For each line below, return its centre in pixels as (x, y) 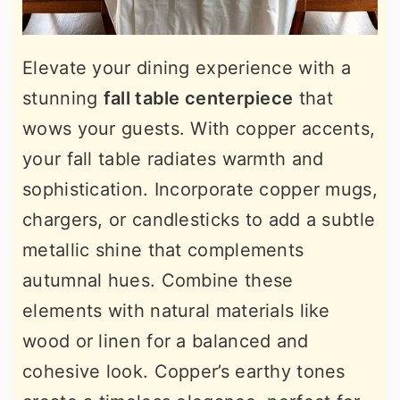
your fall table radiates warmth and (173, 159)
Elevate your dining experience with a (187, 68)
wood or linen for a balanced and (166, 341)
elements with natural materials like (176, 311)
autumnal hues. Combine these (158, 280)
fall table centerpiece (198, 98)
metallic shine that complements (163, 250)
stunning (63, 98)
